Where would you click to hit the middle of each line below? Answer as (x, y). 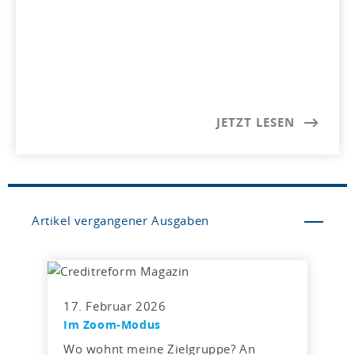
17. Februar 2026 (115, 306)
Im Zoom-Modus (112, 325)
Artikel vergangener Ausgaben (120, 220)
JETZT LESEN (256, 122)
